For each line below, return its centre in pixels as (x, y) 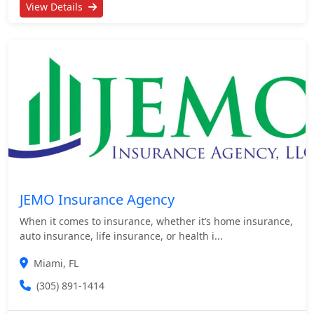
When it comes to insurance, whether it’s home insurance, (156, 221)
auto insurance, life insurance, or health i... (121, 235)
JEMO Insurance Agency (97, 199)
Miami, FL (56, 263)
